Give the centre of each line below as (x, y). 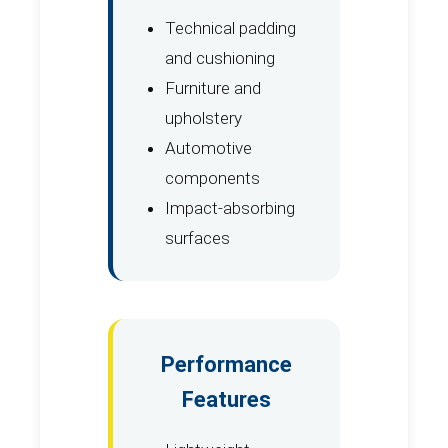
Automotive (208, 148)
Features (226, 400)
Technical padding (230, 28)
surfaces (197, 238)
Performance (226, 365)
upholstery (203, 118)
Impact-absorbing (230, 208)
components (212, 178)
